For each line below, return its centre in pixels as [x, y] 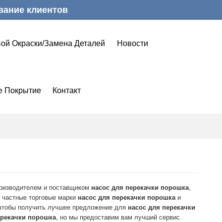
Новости [132, 43]
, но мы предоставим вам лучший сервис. [119, 217]
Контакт [67, 90]
